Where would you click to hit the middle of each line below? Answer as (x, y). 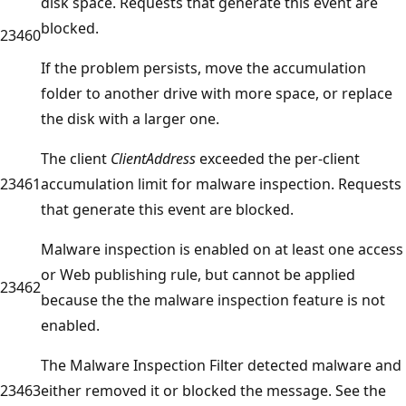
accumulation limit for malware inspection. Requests (221, 184)
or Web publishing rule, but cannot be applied (198, 274)
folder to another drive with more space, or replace (217, 93)
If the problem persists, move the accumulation (203, 68)
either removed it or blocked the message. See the (213, 390)
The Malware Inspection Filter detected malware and (221, 365)
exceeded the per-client (278, 158)
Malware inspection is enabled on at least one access (222, 249)
